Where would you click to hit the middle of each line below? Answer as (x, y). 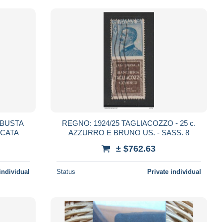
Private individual (174, 171)
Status (66, 171)
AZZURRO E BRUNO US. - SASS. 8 (175, 132)
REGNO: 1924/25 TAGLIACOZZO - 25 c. (78, 123)
